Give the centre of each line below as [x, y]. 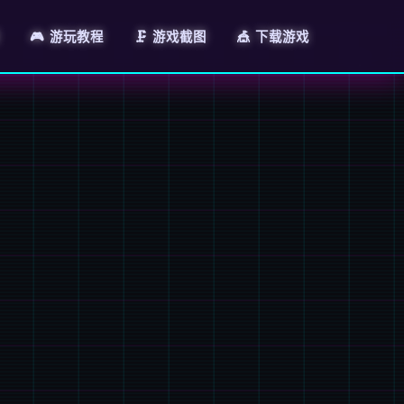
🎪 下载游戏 [273, 36]
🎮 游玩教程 [67, 36]
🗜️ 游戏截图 [170, 36]
